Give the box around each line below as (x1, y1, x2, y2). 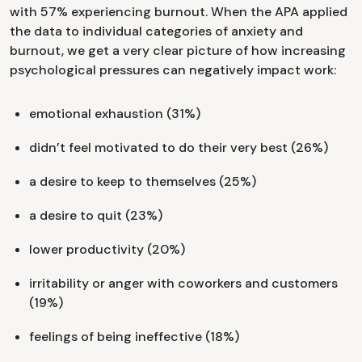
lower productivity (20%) (29, 241, 185, 259)
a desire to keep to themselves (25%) (29, 173, 256, 191)
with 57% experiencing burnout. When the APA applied (10, 3, 347, 21)
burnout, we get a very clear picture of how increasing (10, 42, 346, 60)
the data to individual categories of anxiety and (10, 23, 303, 40)
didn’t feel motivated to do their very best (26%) (29, 139, 328, 157)
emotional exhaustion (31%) (29, 105, 200, 123)
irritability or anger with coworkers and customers (29, 275, 338, 293)
